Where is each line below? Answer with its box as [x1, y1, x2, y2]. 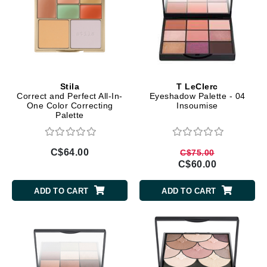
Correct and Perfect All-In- [17, 91, 123, 101]
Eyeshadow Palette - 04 [149, 91, 246, 101]
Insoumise [176, 100, 218, 110]
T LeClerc [176, 81, 218, 91]
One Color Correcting [26, 100, 113, 110]
